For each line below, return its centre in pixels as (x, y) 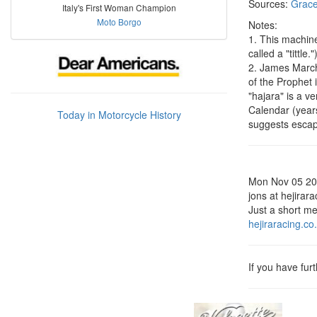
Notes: (263, 25)
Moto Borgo (119, 22)
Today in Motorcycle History (119, 115)
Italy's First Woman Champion (119, 7)
